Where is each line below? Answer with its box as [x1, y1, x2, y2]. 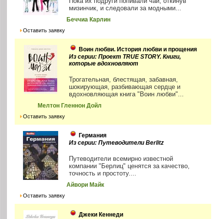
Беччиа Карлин [66, 17, 111, 23]
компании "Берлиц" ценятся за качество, [69, 162, 190, 170]
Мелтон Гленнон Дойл [38, 103, 102, 109]
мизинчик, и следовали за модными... [69, 4, 182, 12]
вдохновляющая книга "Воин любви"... [69, 90, 184, 98]
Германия [79, 132, 107, 139]
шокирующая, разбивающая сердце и [69, 83, 181, 91]
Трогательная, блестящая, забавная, [69, 76, 178, 84]
